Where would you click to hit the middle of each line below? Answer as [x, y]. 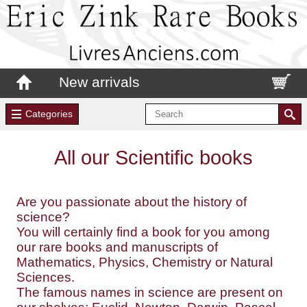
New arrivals [99, 82]
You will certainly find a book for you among [143, 232]
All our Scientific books [153, 157]
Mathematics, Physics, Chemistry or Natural [145, 262]
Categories [49, 114]
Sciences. [46, 277]
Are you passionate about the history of [132, 201]
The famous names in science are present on [150, 292]
